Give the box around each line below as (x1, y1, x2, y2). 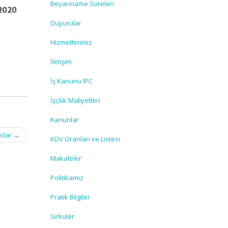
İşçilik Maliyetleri (50, 96, 100, 105)
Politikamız (50, 173, 83, 182)
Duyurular (50, 18, 81, 27)
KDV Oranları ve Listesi (50, 134, 120, 144)
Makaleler (50, 154, 81, 163)
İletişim (50, 57, 72, 66)
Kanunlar (50, 115, 79, 124)
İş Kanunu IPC (50, 76, 93, 85)
